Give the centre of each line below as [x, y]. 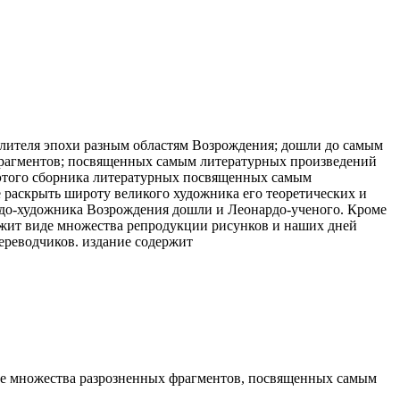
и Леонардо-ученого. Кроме [300, 209]
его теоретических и [303, 193]
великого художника [177, 193]
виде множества [74, 225]
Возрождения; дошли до [266, 145]
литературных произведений [288, 161]
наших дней [321, 225]
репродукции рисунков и [204, 225]
